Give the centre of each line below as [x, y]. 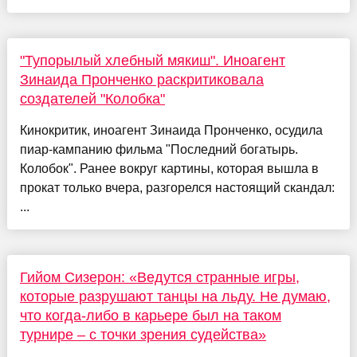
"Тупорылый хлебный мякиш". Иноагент [152, 60]
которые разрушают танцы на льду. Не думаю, [175, 296]
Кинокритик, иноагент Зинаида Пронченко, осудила [171, 130]
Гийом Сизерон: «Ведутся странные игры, [159, 277]
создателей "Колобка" [92, 98]
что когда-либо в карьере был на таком [150, 315]
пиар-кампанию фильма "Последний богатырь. [159, 149]
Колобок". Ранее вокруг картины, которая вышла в [169, 168]
